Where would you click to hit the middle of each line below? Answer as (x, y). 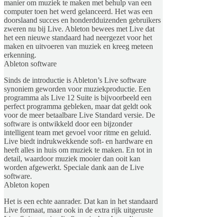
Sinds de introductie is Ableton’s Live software (75, 80)
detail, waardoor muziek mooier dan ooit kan (72, 158)
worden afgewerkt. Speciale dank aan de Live (74, 167)
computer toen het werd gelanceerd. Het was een (78, 11)
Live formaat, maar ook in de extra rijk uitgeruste (78, 210)
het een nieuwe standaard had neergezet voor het (78, 37)
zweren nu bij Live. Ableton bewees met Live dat (79, 29)
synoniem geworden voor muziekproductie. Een (77, 89)
